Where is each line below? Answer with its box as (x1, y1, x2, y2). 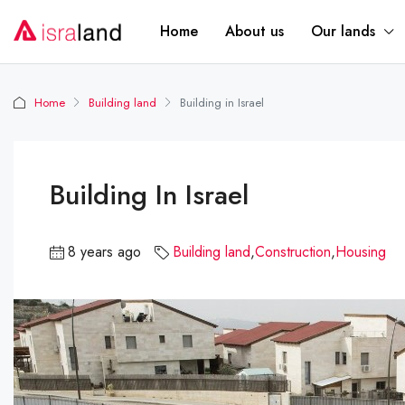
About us (225, 21, 284, 42)
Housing (335, 241, 386, 262)
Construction (255, 241, 331, 262)
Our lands (311, 21, 375, 42)
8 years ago (68, 241, 141, 262)
